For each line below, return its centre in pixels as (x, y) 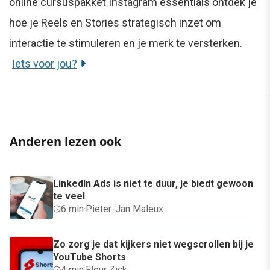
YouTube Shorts (89, 257)
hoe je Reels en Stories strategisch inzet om (115, 22)
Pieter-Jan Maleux (124, 209)
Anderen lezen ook (65, 141)
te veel (69, 196)
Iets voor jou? (45, 63)
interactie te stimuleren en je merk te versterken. (126, 43)
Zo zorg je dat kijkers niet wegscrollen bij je (153, 244)
